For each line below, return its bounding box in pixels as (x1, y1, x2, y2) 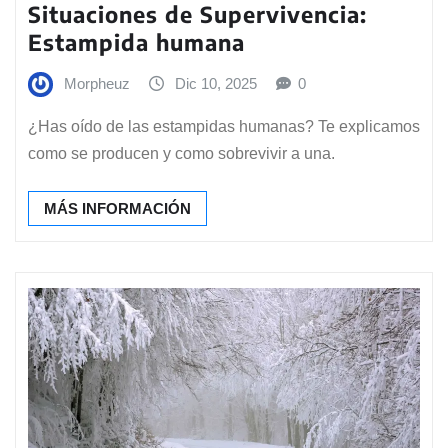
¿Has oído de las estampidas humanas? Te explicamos (28, 118, 420, 136)
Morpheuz (64, 74, 130, 92)
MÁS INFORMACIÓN (44, 200, 191, 218)
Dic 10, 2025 (175, 74, 257, 92)
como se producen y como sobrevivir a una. (28, 145, 335, 163)
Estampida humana (28, 27, 245, 56)
